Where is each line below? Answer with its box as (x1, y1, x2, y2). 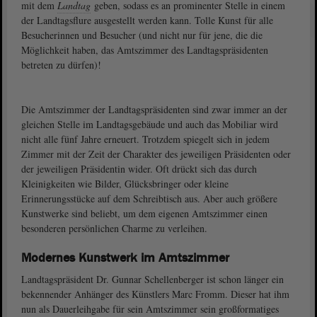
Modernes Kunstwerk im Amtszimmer (21, 250, 229, 266)
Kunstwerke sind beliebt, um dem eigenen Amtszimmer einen (21, 207, 267, 220)
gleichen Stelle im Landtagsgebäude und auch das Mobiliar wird (21, 117, 278, 131)
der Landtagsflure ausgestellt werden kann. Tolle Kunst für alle (21, 13, 273, 27)
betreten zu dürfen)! (21, 58, 101, 71)
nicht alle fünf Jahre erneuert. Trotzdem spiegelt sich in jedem (21, 132, 270, 146)
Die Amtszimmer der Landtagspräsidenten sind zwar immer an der (21, 103, 287, 116)
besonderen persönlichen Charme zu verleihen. (21, 221, 207, 235)
